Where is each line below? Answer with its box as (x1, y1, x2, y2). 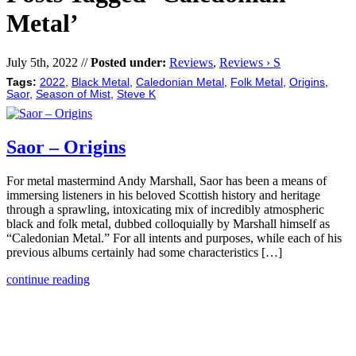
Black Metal (72, 75, 130, 88)
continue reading (6, 272, 90, 286)
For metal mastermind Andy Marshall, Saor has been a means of (6, 173, 327, 188)
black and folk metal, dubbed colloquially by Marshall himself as (6, 216, 330, 230)
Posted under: (91, 55, 166, 69)
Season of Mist (36, 87, 110, 100)
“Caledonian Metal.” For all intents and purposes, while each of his (6, 230, 342, 245)
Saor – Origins (6, 136, 126, 157)
